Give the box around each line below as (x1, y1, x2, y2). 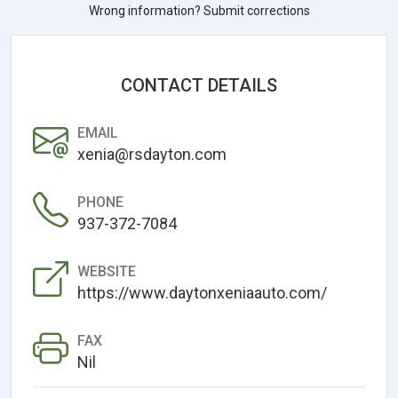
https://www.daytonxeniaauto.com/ (77, 283, 327, 302)
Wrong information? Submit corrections (88, 3, 310, 18)
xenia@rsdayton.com (77, 144, 227, 163)
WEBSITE (77, 262, 136, 280)
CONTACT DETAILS (121, 74, 277, 96)
